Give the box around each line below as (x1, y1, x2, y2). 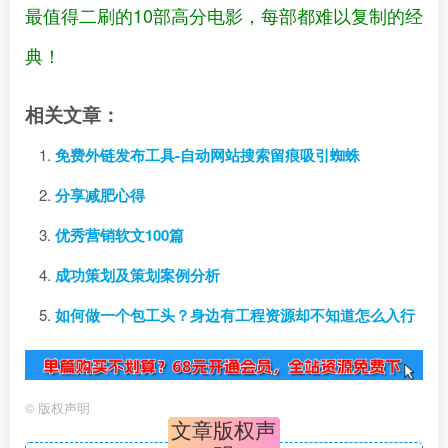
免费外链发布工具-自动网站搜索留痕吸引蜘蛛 (55, 144, 360, 167)
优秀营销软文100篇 (55, 224, 184, 247)
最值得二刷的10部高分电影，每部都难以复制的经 (25, 2, 423, 29)
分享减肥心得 (55, 184, 145, 207)
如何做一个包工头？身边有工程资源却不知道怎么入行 (55, 304, 415, 327)
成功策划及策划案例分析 (55, 264, 220, 287)
